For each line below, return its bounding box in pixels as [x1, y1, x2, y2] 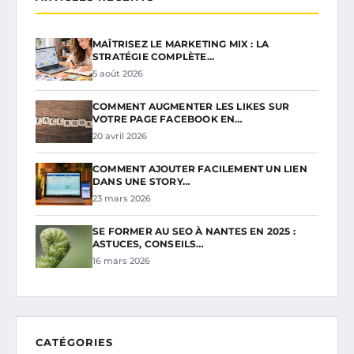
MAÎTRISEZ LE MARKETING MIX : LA [92, 37, 269, 50]
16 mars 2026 [92, 254, 150, 266]
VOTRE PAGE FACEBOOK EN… [92, 112, 243, 125]
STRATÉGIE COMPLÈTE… [92, 50, 215, 62]
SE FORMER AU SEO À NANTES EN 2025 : [92, 224, 296, 237]
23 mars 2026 [92, 192, 151, 204]
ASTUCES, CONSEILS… [92, 237, 205, 250]
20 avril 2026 [92, 130, 147, 141]
